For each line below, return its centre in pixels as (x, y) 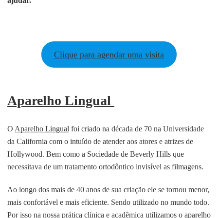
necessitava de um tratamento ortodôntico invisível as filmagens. (105, 167)
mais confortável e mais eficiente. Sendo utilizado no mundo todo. (108, 202)
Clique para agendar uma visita (109, 55)
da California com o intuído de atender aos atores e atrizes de (100, 142)
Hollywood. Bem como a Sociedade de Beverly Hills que (96, 154)
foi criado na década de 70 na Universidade (136, 129)
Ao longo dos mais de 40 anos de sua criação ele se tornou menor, (108, 190)
